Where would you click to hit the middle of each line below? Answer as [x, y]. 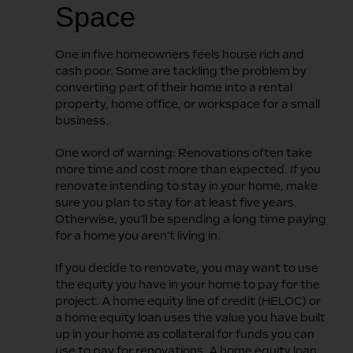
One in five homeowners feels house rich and [180, 54]
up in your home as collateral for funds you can [185, 334]
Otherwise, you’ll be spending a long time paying [191, 219]
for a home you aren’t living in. [138, 235]
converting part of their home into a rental [174, 87]
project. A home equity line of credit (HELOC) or [188, 301]
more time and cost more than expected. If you [188, 169]
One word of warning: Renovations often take [184, 152]
